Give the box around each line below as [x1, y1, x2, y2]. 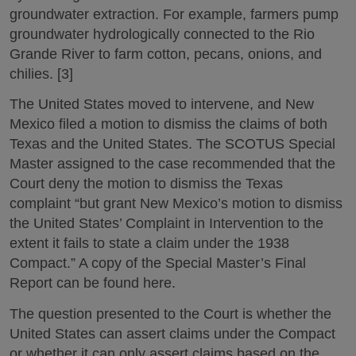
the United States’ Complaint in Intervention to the [10, 215, 323, 231]
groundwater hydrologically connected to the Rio [10, 25, 315, 42]
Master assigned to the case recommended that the [10, 156, 335, 172]
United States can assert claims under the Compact [10, 325, 335, 342]
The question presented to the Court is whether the [10, 305, 331, 322]
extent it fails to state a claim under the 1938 [10, 235, 289, 251]
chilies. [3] [10, 65, 73, 82]
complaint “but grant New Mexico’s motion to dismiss [10, 195, 342, 211]
